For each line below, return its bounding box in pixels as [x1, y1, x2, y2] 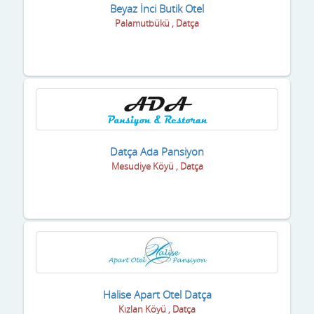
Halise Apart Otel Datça [102, 287, 212, 301]
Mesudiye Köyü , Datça [111, 159, 203, 172]
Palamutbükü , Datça [115, 16, 199, 29]
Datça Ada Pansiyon [110, 144, 204, 158]
